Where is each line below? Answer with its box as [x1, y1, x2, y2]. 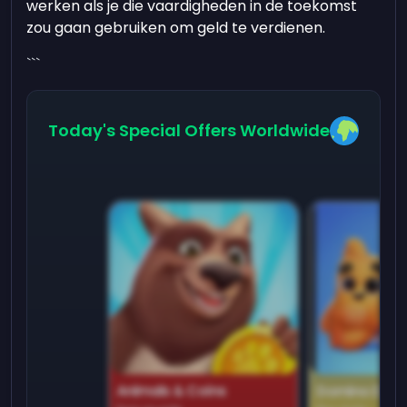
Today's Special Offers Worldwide [47, 119, 330, 142]
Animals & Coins [116, 381, 226, 402]
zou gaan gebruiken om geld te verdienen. [26, 17, 326, 38]
